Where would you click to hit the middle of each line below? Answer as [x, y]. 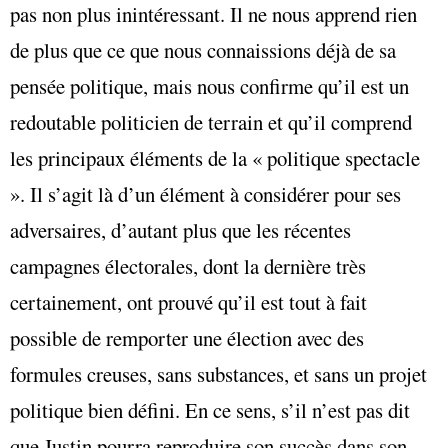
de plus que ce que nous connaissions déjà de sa [203, 50]
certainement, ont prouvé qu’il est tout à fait [188, 302]
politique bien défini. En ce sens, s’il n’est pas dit [210, 410]
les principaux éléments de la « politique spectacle [215, 158]
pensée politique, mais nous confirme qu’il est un [209, 86]
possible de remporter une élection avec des [187, 338]
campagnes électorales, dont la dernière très [188, 266]
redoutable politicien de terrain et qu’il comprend [211, 122]
